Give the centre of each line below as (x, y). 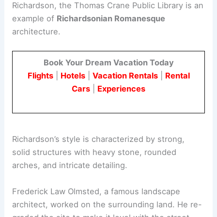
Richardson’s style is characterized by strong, (99, 139)
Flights (40, 76)
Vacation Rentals (125, 76)
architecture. (37, 31)
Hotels (73, 76)
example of (35, 18)
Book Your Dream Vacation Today (108, 62)
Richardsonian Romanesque (111, 18)
